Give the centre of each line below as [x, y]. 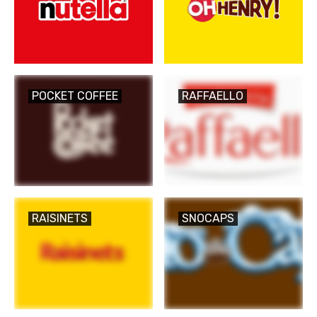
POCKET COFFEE [75, 96]
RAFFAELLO [213, 96]
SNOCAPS [208, 219]
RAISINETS [60, 219]
